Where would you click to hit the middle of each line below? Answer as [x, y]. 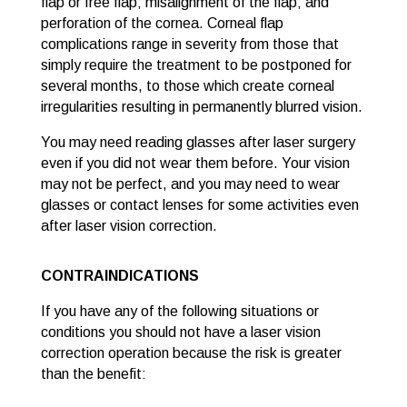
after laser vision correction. [129, 226]
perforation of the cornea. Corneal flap [162, 23]
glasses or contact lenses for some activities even [199, 205]
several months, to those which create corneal [187, 86]
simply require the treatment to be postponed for [196, 65]
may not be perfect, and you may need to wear [190, 184]
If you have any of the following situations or [179, 311]
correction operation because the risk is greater [191, 353]
